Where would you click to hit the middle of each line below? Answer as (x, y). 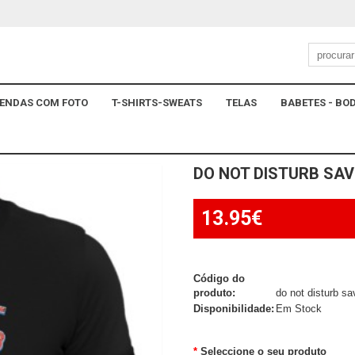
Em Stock (297, 309)
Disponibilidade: (234, 309)
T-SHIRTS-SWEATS (157, 103)
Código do (219, 279)
